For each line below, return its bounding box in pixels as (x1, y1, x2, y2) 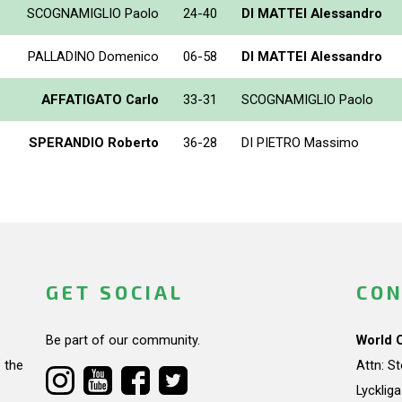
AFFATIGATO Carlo (41, 91, 159, 108)
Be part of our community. (45, 332, 200, 349)
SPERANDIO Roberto (29, 134, 159, 151)
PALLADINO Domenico (28, 48, 159, 65)
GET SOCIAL (45, 281, 184, 304)
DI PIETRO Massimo (241, 134, 359, 151)
